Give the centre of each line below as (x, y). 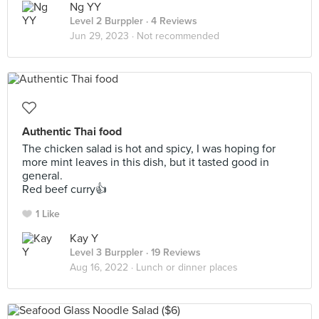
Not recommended (178, 36)
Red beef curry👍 (64, 189)
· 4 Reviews (170, 21)
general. (42, 176)
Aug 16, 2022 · (103, 267)
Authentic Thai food (72, 132)
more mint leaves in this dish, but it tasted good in (146, 162)
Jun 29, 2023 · (103, 36)
